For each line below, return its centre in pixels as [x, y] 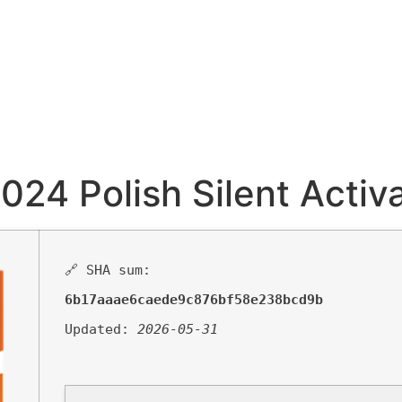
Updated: [101, 329]
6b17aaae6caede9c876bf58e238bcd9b [194, 300]
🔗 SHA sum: [108, 270]
